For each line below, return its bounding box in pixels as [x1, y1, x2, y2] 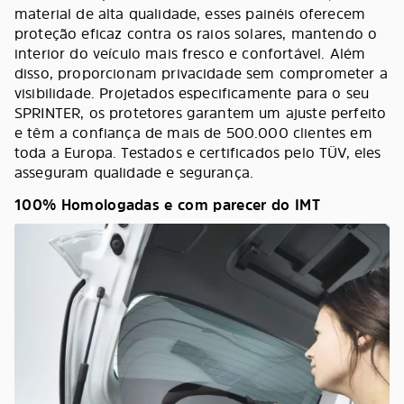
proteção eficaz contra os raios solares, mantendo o [14, 23, 378, 43]
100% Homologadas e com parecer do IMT [14, 195, 320, 215]
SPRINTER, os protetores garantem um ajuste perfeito [14, 103, 387, 123]
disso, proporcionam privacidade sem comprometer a [14, 63, 388, 83]
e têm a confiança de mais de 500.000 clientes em [14, 123, 372, 142]
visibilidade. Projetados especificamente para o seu [14, 83, 370, 103]
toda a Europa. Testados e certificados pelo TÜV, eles [14, 142, 381, 162]
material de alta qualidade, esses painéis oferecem [14, 4, 366, 23]
